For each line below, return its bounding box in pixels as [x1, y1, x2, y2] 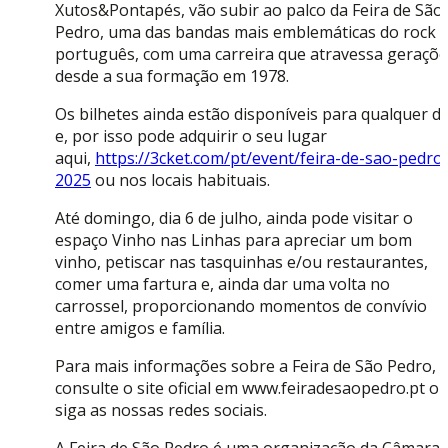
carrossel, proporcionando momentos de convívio [55, 295, 427, 318]
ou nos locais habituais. [91, 169, 270, 192]
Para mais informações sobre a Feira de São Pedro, [55, 355, 436, 378]
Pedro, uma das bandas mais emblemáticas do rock [55, 21, 436, 44]
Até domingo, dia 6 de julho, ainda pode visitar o [55, 207, 413, 230]
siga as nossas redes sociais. [55, 399, 267, 422]
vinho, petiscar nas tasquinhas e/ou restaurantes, [55, 251, 428, 274]
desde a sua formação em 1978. [55, 65, 289, 88]
